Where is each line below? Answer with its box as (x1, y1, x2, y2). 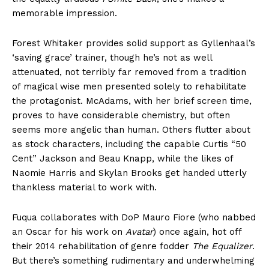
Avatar (125, 226, 153, 238)
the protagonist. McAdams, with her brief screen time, (12, 95, 252, 107)
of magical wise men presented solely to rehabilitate (12, 81, 246, 92)
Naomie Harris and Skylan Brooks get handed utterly (12, 168, 247, 179)
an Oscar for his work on (12, 226, 125, 238)
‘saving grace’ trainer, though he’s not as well (12, 52, 212, 64)
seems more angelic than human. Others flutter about (12, 124, 250, 136)
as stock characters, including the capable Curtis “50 (12, 139, 246, 150)
